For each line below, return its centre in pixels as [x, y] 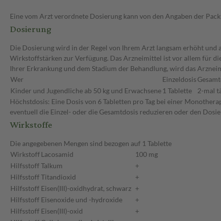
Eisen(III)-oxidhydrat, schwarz [86, 188]
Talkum [52, 166]
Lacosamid [57, 154]
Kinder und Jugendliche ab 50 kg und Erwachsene [86, 91]
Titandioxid [58, 177]
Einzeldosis [179, 79]
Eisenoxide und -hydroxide [82, 200]
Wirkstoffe [31, 125]
